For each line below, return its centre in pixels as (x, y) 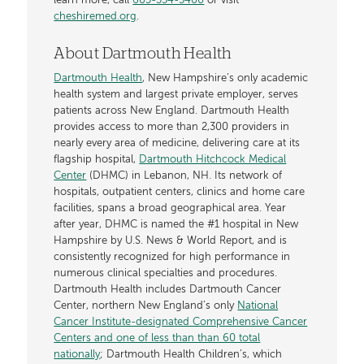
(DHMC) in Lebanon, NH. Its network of (184, 176)
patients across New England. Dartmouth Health (172, 111)
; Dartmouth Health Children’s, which (191, 355)
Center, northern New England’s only (146, 306)
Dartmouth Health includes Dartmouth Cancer (168, 290)
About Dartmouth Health (143, 54)
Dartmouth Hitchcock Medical (213, 160)
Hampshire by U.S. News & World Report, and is (171, 241)
